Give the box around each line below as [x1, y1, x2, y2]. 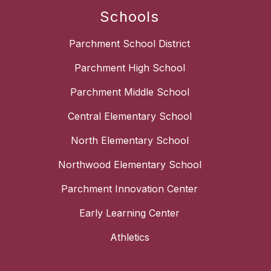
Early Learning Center [79, 207, 180, 220]
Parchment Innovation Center [61, 183, 198, 195]
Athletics [109, 231, 149, 244]
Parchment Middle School [70, 86, 189, 99]
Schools [100, 8, 159, 26]
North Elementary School [70, 134, 189, 147]
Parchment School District [69, 38, 190, 50]
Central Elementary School [67, 110, 192, 123]
